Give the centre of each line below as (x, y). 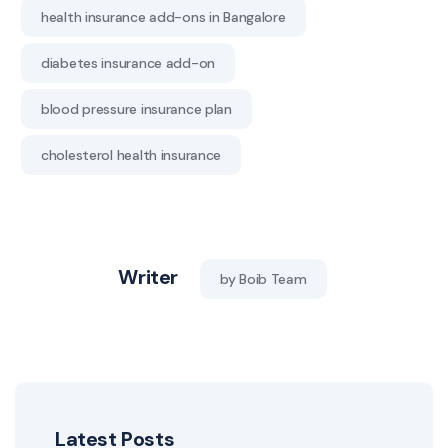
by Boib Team (263, 279)
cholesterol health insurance (131, 155)
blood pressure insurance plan (136, 109)
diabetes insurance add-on (128, 63)
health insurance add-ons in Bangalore (163, 17)
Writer (148, 277)
